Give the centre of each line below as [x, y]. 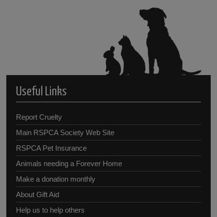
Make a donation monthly [56, 179]
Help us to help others [51, 210]
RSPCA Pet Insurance [52, 148]
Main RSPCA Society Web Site [65, 132]
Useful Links [42, 92]
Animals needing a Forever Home [69, 163]
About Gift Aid [38, 194]
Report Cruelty [39, 117]
